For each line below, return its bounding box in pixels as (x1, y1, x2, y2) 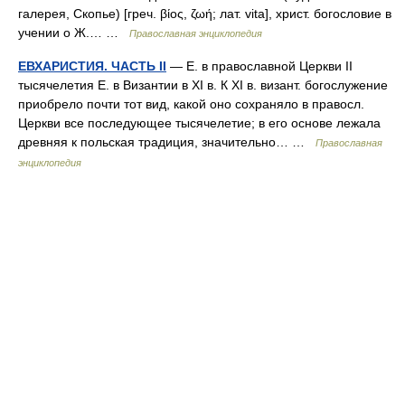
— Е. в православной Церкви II (166, 59, 353, 73)
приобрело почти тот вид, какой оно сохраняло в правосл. (18, 97, 364, 111)
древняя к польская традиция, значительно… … (18, 135, 316, 149)
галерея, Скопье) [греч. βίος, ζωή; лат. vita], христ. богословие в (18, 6, 391, 21)
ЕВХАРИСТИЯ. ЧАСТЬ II (18, 59, 166, 73)
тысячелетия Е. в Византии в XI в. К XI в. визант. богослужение (18, 78, 388, 92)
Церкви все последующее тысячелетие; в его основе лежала (18, 116, 381, 130)
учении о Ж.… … (18, 25, 129, 40)
